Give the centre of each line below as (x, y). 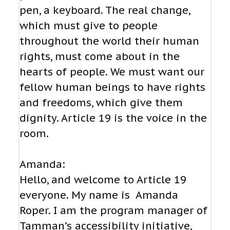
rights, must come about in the (100, 57)
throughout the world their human (109, 41)
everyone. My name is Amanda (99, 195)
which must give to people (89, 26)
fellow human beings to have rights (112, 88)
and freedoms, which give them (101, 103)
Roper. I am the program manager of (113, 211)
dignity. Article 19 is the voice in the (113, 118)
